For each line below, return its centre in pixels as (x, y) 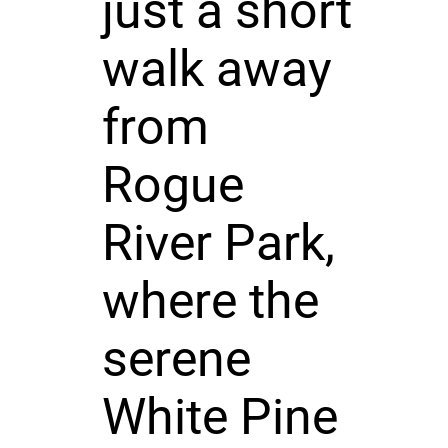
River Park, (218, 242)
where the (210, 300)
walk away (216, 68)
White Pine (219, 416)
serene (176, 358)
